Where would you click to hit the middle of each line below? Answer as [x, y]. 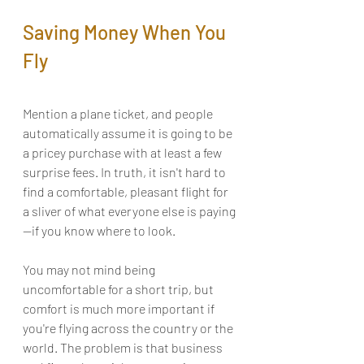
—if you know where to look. [99, 231]
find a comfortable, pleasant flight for [127, 192]
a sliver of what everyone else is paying [129, 211]
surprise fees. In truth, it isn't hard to [126, 172]
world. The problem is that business [124, 348]
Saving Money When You [126, 32]
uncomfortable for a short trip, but [119, 289]
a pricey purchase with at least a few [123, 153]
